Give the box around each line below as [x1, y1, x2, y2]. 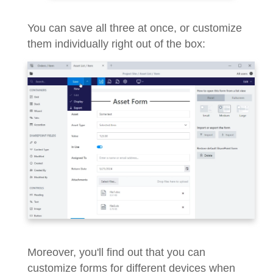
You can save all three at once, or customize [27, 21, 242, 34]
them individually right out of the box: [27, 37, 205, 50]
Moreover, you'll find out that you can [27, 246, 205, 258]
